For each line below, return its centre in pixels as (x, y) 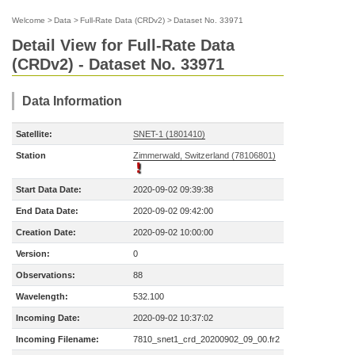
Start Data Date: (49, 189)
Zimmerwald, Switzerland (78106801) (204, 155)
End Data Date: (47, 211)
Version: (33, 254)
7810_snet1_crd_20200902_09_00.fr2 (206, 339)
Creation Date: (46, 232)
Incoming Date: (48, 318)
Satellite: (34, 134)
